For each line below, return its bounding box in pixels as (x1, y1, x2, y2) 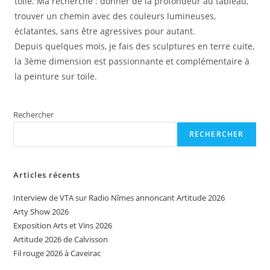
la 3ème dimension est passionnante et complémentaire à (14, 55, 250, 67)
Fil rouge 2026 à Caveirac (13, 248, 101, 259)
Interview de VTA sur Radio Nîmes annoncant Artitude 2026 (13, 192, 225, 203)
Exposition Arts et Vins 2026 (13, 220, 113, 231)
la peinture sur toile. (14, 71, 97, 82)
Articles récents (13, 169, 81, 180)
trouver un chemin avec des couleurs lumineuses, (14, 10, 216, 22)
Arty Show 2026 (13, 206, 69, 217)
